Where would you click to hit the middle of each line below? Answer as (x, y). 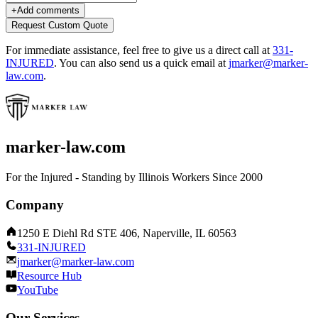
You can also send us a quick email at (144, 63)
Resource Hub (49, 276)
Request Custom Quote (60, 25)
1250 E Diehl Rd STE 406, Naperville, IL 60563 (127, 234)
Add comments (48, 10)
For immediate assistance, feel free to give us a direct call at (139, 50)
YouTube (38, 290)
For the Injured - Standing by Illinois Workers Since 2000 (134, 177)
